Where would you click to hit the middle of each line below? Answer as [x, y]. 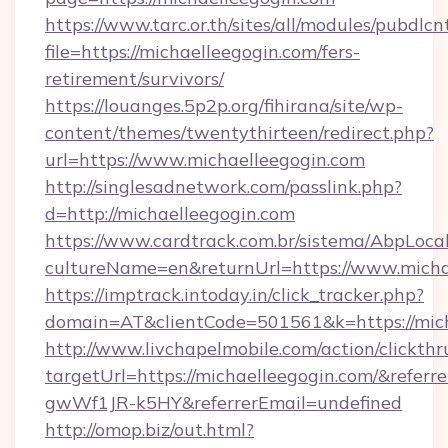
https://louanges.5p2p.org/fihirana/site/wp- [224, 105]
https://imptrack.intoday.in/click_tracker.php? [234, 294]
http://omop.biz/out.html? [149, 429]
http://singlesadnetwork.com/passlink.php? [223, 186]
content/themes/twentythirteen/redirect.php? [239, 132]
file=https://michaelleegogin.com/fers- [202, 51]
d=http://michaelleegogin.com [170, 213]
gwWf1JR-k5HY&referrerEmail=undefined [223, 402]
